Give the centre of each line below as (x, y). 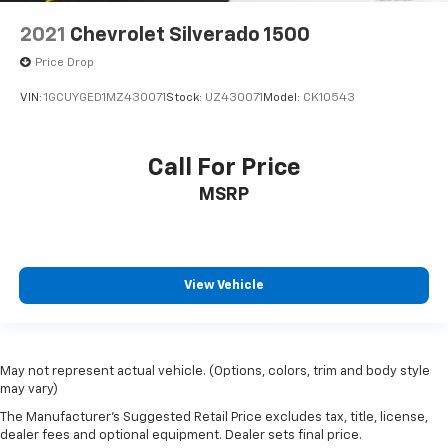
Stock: (185, 98)
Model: (283, 98)
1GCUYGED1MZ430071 (105, 98)
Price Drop (64, 62)
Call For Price (224, 167)
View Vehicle (224, 286)
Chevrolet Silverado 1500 (190, 34)
